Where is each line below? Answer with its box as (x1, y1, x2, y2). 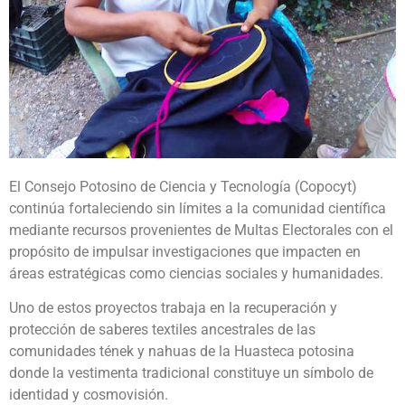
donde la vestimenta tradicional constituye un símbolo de (9, 364, 373, 382)
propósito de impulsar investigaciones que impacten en (9, 243, 361, 260)
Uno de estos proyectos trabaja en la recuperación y (9, 299, 337, 317)
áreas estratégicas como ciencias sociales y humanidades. (9, 265, 383, 282)
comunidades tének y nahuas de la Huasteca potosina (9, 343, 354, 361)
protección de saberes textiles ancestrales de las (9, 321, 316, 339)
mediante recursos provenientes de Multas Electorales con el (9, 221, 393, 239)
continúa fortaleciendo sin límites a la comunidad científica (9, 200, 386, 217)
